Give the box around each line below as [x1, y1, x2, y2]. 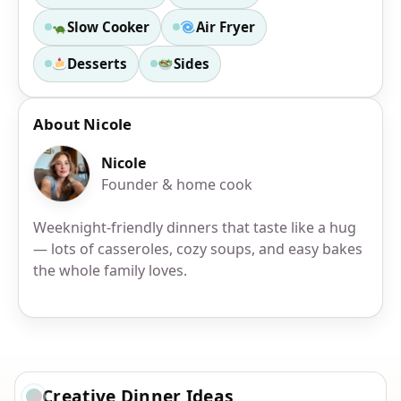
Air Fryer [195, 17, 255, 36]
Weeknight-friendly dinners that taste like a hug [33, 217, 356, 237]
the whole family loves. [33, 260, 187, 280]
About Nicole [33, 113, 132, 134]
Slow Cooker [67, 17, 150, 36]
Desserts [67, 54, 128, 73]
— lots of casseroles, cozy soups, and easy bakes [33, 238, 363, 259]
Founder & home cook [101, 174, 252, 194]
